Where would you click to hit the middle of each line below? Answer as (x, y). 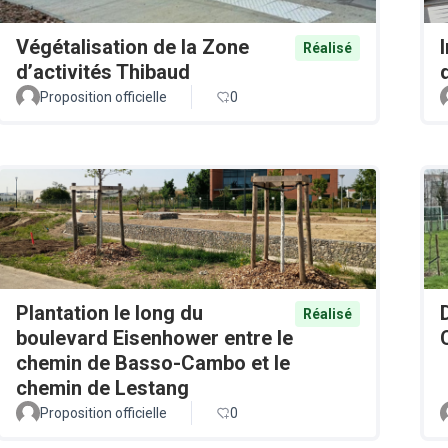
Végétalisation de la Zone (132, 46)
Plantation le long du (109, 312)
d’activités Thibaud (103, 71)
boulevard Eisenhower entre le (154, 337)
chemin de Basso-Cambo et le (153, 362)
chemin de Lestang (102, 387)
